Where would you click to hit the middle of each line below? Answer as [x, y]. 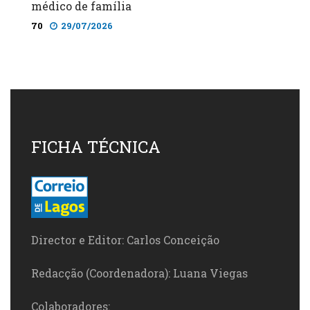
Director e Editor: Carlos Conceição [125, 239]
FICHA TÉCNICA [96, 146]
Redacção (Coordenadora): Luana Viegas [139, 273]
